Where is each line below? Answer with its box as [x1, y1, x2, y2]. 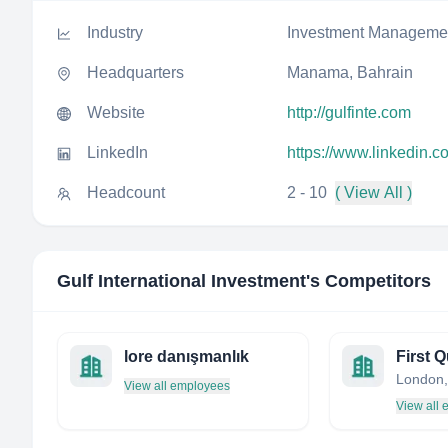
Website [87, 104, 145, 121]
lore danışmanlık [124, 348, 249, 365]
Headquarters [87, 64, 184, 81]
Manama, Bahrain [287, 64, 413, 81]
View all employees [124, 379, 230, 393]
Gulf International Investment [57, 271, 306, 291]
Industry [87, 24, 143, 41]
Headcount [87, 184, 165, 201]
